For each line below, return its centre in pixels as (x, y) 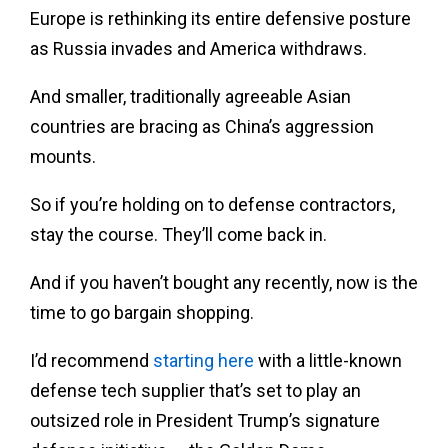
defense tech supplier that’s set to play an (195, 390)
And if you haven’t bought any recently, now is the (224, 282)
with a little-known (328, 360)
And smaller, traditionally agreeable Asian (190, 96)
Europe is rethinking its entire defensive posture (220, 18)
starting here (203, 360)
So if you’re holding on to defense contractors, (212, 204)
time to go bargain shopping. (142, 312)
